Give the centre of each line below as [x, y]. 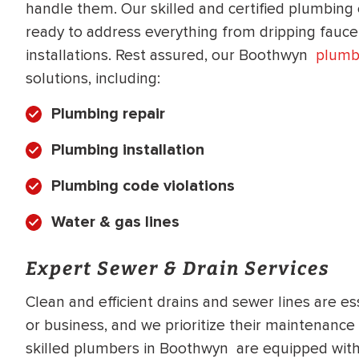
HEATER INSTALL [279, 42]
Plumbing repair [108, 114]
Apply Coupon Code [279, 225]
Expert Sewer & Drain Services [178, 269]
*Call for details [279, 78]
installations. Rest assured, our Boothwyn [171, 55]
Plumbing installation [128, 150]
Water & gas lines [115, 222]
